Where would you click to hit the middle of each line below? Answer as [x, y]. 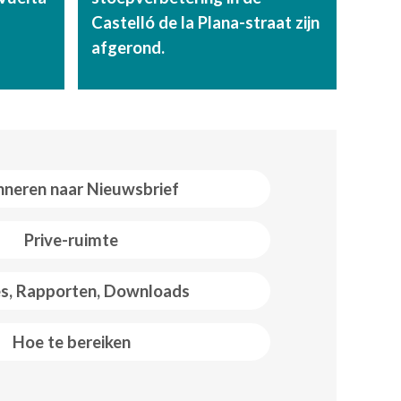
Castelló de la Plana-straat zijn [206, 22]
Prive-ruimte [72, 239]
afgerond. [128, 47]
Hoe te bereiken [71, 341]
